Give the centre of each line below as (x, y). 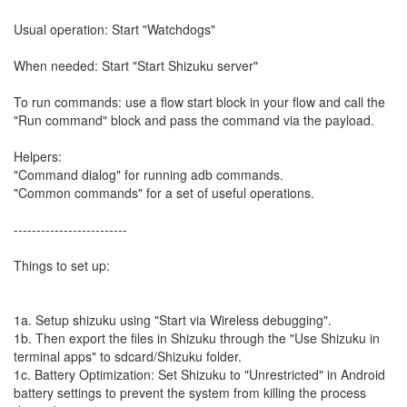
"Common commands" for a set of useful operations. (164, 193)
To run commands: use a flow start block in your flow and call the (199, 102)
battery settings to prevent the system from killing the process (190, 392)
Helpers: (38, 156)
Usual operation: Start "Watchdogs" (114, 29)
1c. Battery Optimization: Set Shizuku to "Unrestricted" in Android (199, 374)
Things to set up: (62, 265)
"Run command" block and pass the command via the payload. (194, 120)
